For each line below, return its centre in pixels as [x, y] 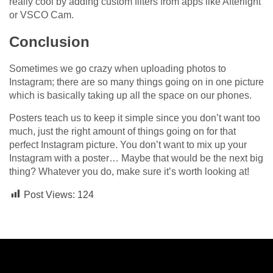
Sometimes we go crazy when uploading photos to [118, 68]
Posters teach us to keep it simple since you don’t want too [135, 118]
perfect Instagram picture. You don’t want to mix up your [128, 144]
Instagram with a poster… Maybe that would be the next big [136, 158]
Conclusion [49, 41]
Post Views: [49, 194]
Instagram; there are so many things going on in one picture [136, 82]
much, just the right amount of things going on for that [122, 131]
